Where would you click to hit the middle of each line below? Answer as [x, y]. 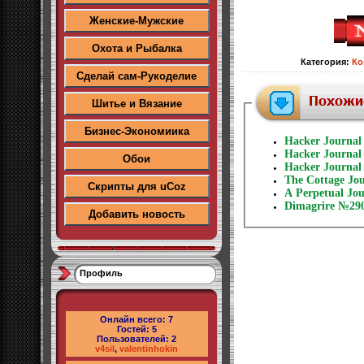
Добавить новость [136, 214]
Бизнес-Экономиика [136, 131]
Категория [323, 62]
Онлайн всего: [134, 319]
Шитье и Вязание [136, 104]
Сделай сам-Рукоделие [136, 76]
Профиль [101, 273]
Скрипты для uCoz [136, 186]
